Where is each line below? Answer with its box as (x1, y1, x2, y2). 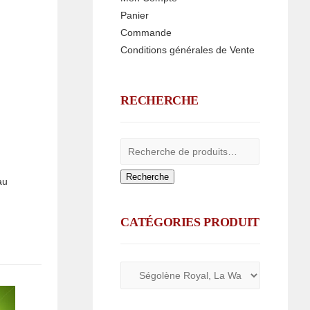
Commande (120, 27, 172, 38)
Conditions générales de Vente (120, 44, 255, 55)
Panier (120, 10, 149, 21)
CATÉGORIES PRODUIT (120, 215, 259, 229)
